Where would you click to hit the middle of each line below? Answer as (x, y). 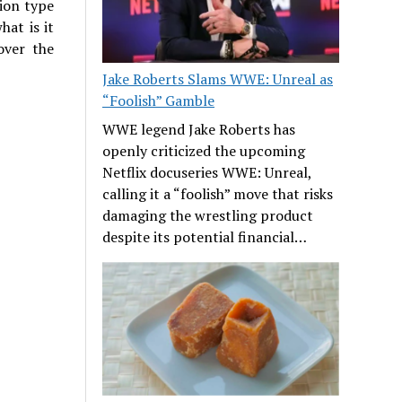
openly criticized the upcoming (204, 151)
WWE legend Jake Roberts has (199, 130)
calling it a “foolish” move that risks (218, 194)
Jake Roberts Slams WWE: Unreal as (218, 79)
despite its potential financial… (205, 237)
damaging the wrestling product (208, 216)
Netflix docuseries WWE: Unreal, (207, 173)
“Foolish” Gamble (159, 101)
